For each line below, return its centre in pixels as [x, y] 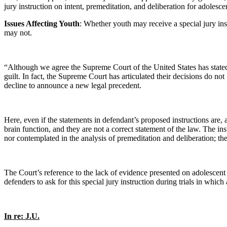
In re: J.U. [22, 216]
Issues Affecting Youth [42, 24]
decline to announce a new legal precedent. [73, 85]
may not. [18, 33]
